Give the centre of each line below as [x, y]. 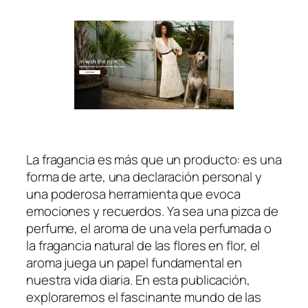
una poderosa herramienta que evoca [133, 194]
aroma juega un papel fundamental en [134, 263]
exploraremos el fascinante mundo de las [144, 297]
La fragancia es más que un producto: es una [154, 160]
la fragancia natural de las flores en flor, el [143, 246]
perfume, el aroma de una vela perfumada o [149, 229]
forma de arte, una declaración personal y [144, 177]
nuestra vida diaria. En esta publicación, [138, 280]
